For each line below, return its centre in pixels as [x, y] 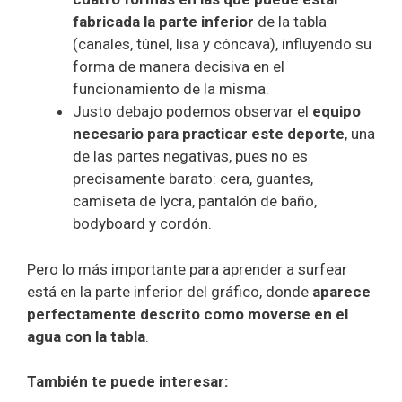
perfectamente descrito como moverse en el [188, 314]
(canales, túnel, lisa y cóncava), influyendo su [222, 44]
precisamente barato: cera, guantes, [193, 179]
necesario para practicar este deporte [209, 134]
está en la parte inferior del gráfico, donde [170, 291]
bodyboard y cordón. [142, 224]
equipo [336, 112]
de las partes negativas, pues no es [190, 157]
